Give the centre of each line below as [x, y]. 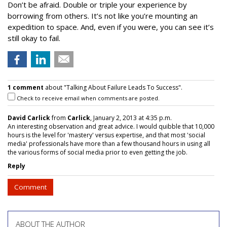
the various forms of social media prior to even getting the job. [98, 152]
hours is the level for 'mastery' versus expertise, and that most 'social [106, 135]
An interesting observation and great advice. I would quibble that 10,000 [111, 126]
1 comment [26, 87]
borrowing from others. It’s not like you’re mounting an [103, 16]
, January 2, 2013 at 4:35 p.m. [131, 118]
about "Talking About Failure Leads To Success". [113, 87]
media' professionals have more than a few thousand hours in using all [109, 144]
